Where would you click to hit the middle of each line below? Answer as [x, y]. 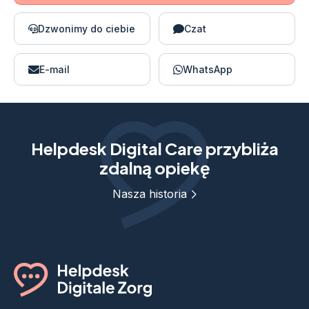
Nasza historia [150, 194]
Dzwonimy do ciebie [87, 29]
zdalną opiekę [154, 168]
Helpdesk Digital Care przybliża [154, 148]
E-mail [54, 69]
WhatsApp [208, 69]
